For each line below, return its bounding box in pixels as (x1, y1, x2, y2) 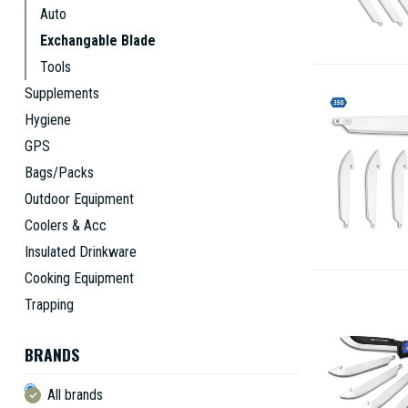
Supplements (25, 85, 99, 102)
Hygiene (25, 111, 71, 128)
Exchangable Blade (40, 32, 156, 49)
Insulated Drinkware (25, 243, 137, 260)
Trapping (25, 296, 74, 313)
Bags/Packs (25, 164, 94, 181)
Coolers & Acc (25, 217, 107, 234)
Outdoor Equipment (25, 190, 134, 208)
